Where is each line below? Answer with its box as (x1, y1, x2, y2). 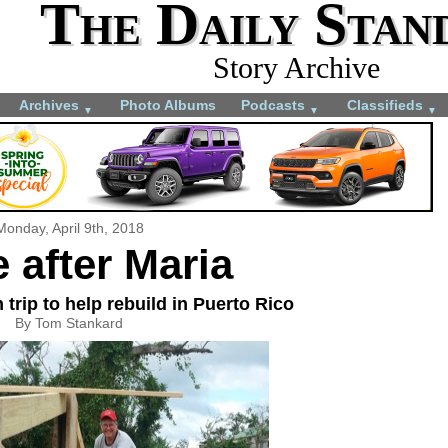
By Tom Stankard (15, 314, 123, 331)
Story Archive (212, 51, 380, 84)
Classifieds (347, 96, 427, 113)
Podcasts (241, 96, 309, 113)
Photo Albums (120, 96, 216, 113)
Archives (19, 96, 83, 113)
